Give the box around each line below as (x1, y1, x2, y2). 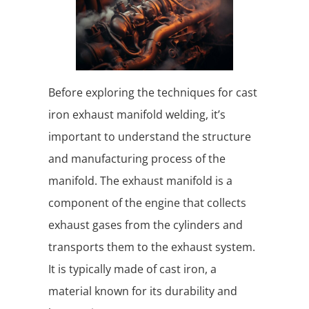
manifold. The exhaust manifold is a (48, 173, 232, 189)
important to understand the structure (48, 129, 251, 145)
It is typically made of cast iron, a (48, 261, 217, 277)
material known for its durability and (48, 283, 237, 299)
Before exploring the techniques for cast (48, 85, 257, 101)
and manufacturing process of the (48, 151, 226, 167)
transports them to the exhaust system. (48, 239, 255, 255)
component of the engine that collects (48, 195, 246, 211)
